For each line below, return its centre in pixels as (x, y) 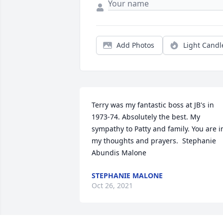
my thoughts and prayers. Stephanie (154, 141)
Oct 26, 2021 (112, 186)
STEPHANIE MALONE (127, 176)
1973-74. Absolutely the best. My (146, 117)
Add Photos (135, 45)
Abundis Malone (119, 153)
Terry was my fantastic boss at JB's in (153, 105)
